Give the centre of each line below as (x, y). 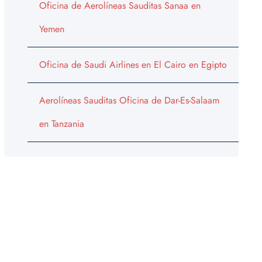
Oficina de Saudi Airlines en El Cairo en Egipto (133, 64)
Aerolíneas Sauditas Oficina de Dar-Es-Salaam (129, 100)
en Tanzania (61, 123)
